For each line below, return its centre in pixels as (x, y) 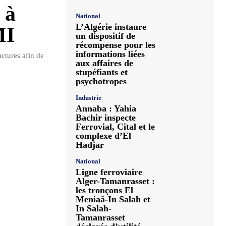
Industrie (89, 98)
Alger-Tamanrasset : (115, 181)
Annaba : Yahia (106, 108)
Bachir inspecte (106, 118)
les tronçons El (104, 190)
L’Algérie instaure (111, 27)
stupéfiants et (102, 72)
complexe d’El (103, 136)
